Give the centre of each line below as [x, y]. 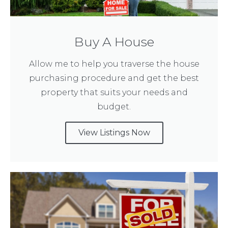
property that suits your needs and [114, 92]
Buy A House [114, 42]
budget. [114, 107]
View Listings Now [114, 133]
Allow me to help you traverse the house [114, 64]
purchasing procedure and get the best [114, 78]
